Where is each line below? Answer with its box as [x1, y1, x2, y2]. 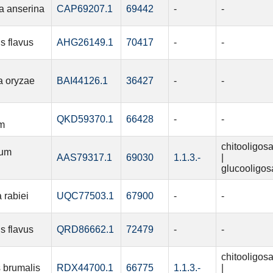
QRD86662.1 [56, 224, 114, 235]
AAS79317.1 [56, 152, 112, 163]
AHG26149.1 [56, 37, 113, 48]
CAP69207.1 [56, 4, 113, 15]
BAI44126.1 [56, 76, 108, 87]
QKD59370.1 [56, 114, 113, 125]
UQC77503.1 [56, 191, 114, 202]
